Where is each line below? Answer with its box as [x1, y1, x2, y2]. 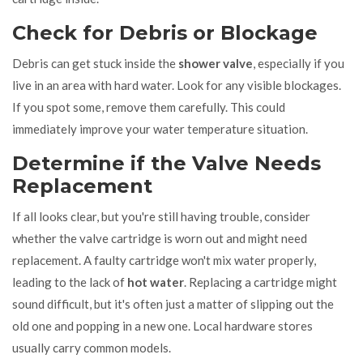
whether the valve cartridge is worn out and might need [12, 230, 307, 246]
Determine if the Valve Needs [12, 151, 321, 175]
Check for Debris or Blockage [12, 20, 318, 45]
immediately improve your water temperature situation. [12, 121, 308, 136]
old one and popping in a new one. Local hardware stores [12, 318, 313, 333]
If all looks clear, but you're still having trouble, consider [12, 208, 310, 224]
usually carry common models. [12, 340, 171, 355]
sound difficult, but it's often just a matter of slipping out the [12, 296, 334, 311]
